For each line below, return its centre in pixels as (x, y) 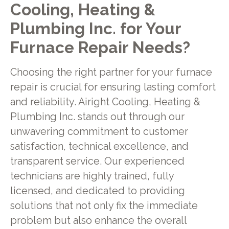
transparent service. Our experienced (97, 161)
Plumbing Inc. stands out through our (97, 117)
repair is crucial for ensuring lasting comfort (113, 87)
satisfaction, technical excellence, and (99, 146)
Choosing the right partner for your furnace (111, 72)
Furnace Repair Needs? (100, 47)
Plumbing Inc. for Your (95, 28)
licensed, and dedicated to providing (97, 191)
